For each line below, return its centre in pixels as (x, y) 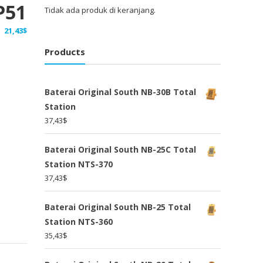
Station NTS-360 (79, 222)
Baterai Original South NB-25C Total (120, 150)
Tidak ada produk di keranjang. (100, 10)
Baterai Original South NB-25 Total (118, 207)
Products (65, 52)
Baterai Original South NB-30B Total (120, 92)
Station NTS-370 (79, 164)
